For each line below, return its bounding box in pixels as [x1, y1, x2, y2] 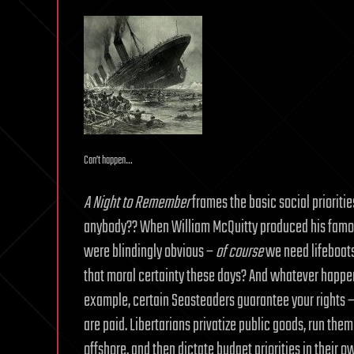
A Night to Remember [84, 190, 190, 217]
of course [216, 239, 263, 265]
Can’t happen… [84, 152, 132, 170]
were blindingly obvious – [84, 239, 216, 265]
